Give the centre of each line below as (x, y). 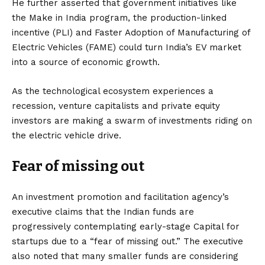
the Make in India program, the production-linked (119, 17)
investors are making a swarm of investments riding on (132, 120)
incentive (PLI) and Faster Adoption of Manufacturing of (131, 32)
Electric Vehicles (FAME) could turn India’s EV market (127, 47)
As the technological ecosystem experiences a (113, 91)
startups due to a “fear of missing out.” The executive (127, 241)
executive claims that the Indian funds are (103, 211)
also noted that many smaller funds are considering (125, 256)
